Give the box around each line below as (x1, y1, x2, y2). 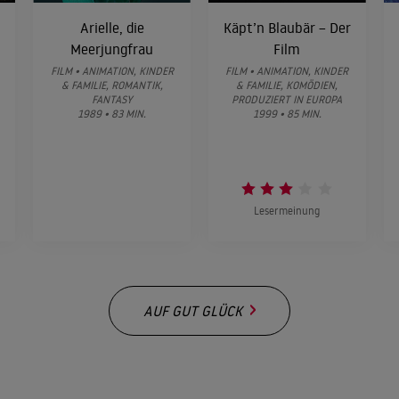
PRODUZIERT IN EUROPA (232, 92, 343, 106)
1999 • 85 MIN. (252, 106, 322, 120)
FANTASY (91, 92, 133, 106)
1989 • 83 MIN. (77, 106, 147, 120)
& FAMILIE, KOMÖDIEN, (236, 77, 338, 92)
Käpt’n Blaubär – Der (223, 18, 351, 37)
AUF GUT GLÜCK (143, 301, 242, 320)
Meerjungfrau (70, 39, 154, 58)
